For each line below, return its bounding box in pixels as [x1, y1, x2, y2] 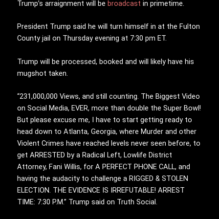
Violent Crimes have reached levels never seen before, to [17, 138, 200, 148]
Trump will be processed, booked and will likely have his [17, 57, 194, 66]
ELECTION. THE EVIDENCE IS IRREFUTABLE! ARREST [17, 185, 185, 195]
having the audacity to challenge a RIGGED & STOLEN [17, 174, 188, 183]
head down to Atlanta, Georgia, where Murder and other [17, 127, 197, 136]
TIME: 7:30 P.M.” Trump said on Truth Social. [17, 197, 157, 206]
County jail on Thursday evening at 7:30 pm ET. [17, 34, 167, 43]
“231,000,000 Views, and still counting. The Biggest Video [17, 91, 200, 101]
